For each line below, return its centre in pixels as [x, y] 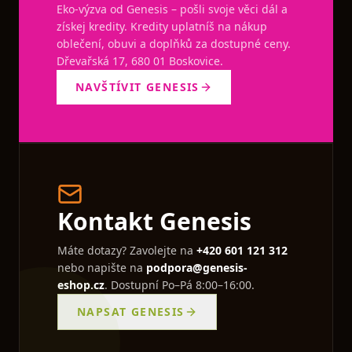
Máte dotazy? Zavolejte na [127, 250]
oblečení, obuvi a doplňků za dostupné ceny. [174, 44]
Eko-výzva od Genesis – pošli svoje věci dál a [172, 9]
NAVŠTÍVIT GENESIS [137, 87]
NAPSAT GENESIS [131, 312]
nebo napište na [102, 268]
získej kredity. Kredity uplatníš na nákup [162, 26]
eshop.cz [81, 285]
